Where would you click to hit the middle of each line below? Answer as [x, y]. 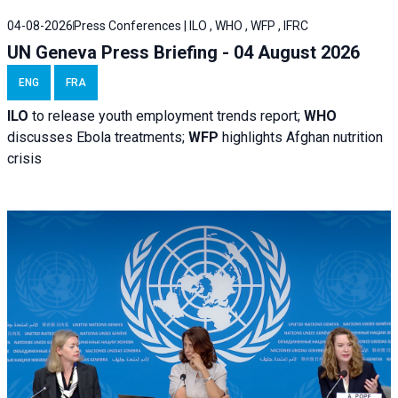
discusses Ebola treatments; [98, 138]
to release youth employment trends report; [166, 116]
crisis [24, 159]
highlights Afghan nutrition [302, 138]
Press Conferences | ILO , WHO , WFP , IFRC [191, 26]
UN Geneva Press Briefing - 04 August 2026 [183, 53]
